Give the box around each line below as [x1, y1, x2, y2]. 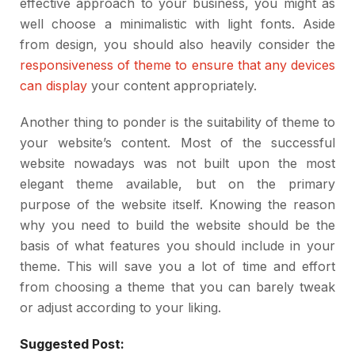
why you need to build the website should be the [20, 217, 335, 234]
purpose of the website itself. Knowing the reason [20, 197, 335, 213]
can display [20, 78, 87, 94]
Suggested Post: [20, 336, 124, 353]
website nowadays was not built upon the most [20, 155, 335, 172]
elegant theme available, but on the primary [20, 176, 335, 193]
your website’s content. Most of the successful [20, 135, 335, 151]
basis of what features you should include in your [20, 238, 335, 254]
